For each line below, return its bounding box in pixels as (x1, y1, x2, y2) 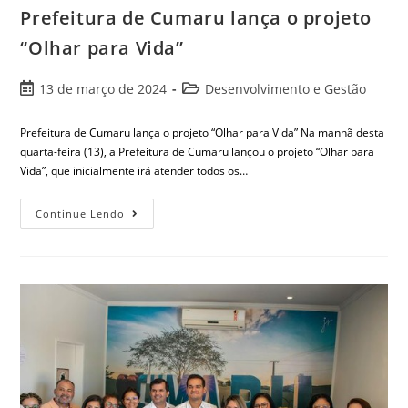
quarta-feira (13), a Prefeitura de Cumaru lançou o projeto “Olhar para (20, 143, 375, 159)
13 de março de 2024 (39, 79, 168, 97)
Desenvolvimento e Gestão (205, 79, 367, 97)
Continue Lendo (36, 206, 126, 220)
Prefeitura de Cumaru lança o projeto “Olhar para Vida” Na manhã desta (20, 124, 385, 140)
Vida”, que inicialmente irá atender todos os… (20, 162, 249, 178)
